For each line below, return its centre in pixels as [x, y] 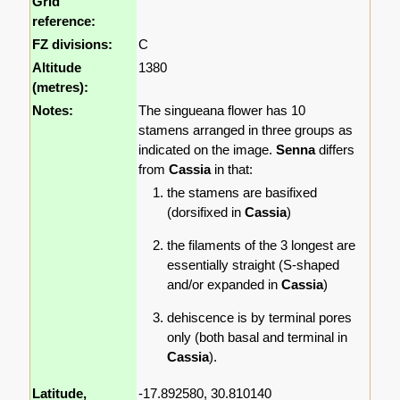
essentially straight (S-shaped [254, 264]
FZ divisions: [73, 45]
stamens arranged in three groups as [246, 130]
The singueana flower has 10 [222, 111]
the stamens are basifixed [242, 192]
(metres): [61, 87]
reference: [64, 21]
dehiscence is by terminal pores [260, 317]
